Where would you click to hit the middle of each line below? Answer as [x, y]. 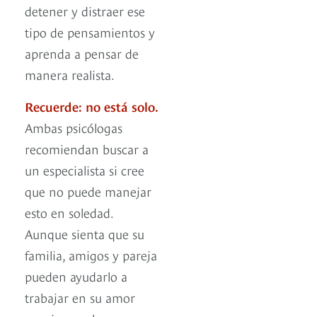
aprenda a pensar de [82, 53]
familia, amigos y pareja [91, 255]
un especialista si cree [85, 170]
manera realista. [70, 74]
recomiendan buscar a [87, 149]
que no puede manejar [88, 191]
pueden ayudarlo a [76, 276]
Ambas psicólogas [74, 127]
